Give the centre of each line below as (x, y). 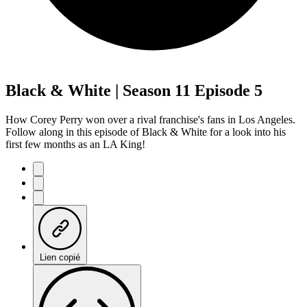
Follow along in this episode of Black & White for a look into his (146, 132)
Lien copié (60, 257)
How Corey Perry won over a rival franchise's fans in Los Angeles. (150, 119)
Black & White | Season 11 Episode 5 (134, 90)
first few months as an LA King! (75, 144)
